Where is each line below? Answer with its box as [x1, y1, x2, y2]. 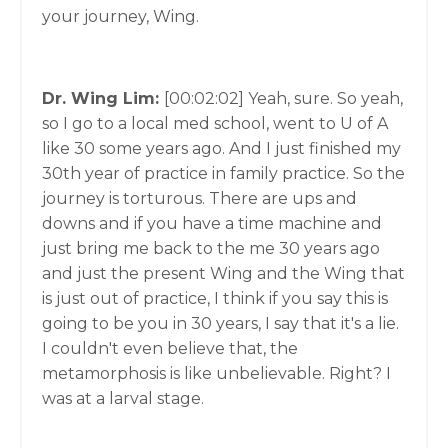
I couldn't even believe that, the [42, 339, 298, 358]
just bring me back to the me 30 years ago [42, 239, 380, 258]
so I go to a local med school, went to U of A [42, 114, 388, 133]
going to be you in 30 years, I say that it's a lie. [42, 314, 399, 333]
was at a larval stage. [42, 389, 204, 408]
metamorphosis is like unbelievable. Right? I [42, 364, 391, 383]
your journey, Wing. [42, 7, 199, 26]
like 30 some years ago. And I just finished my [42, 139, 401, 158]
